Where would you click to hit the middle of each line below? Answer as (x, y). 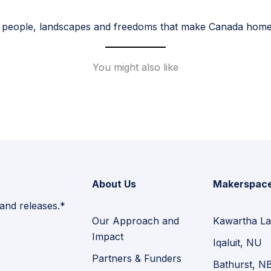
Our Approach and (135, 221)
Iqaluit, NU (237, 243)
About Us (114, 184)
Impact (108, 237)
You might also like (135, 67)
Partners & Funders (137, 259)
